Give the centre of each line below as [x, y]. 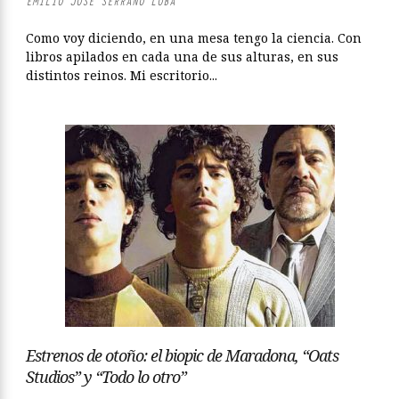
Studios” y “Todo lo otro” [106, 377]
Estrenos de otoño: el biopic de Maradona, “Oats [182, 355]
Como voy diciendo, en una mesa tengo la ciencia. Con [194, 38]
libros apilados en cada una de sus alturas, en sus [182, 57]
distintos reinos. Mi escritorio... [122, 75]
